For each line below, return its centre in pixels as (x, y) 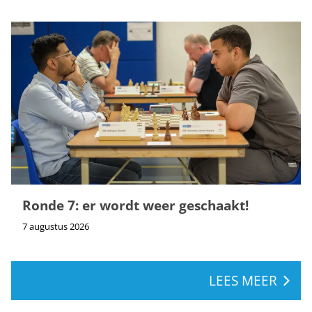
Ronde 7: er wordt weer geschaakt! (135, 205)
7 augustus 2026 (56, 226)
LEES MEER (243, 281)
